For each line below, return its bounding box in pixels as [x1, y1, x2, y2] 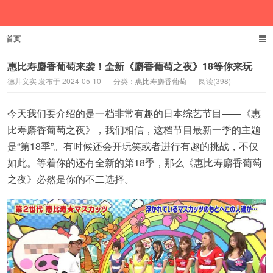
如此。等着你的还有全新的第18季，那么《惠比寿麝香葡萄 [7, 155, 262, 169]
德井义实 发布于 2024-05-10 [7, 76, 101, 86]
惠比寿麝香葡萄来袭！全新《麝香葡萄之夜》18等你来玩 [7, 59, 252, 73]
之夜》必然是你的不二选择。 [7, 172, 134, 186]
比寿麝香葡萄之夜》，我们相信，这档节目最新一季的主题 [7, 122, 261, 136]
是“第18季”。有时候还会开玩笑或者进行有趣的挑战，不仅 [7, 139, 258, 153]
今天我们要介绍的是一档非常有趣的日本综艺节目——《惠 [7, 106, 261, 120]
